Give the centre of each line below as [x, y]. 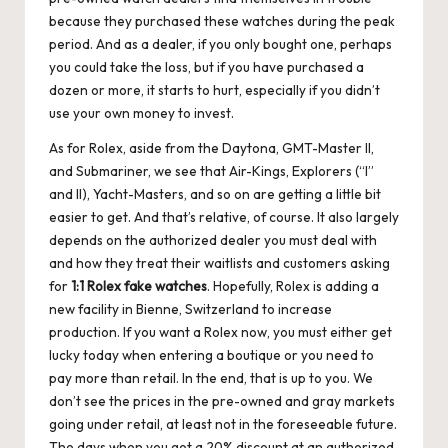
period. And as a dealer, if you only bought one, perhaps [220, 44]
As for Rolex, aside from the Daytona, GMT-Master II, [211, 148]
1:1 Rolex [97, 286]
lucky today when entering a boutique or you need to [211, 355]
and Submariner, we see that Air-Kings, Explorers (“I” [211, 171]
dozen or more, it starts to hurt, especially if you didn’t [214, 90]
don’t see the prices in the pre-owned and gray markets [222, 401]
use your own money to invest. [141, 113]
